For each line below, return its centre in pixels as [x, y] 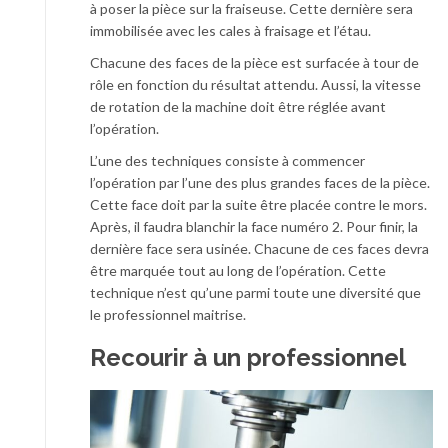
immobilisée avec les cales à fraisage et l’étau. [232, 30]
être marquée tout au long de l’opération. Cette [238, 270]
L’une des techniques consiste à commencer [227, 160]
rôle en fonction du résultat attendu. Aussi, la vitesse [255, 84]
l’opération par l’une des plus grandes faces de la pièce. [260, 182]
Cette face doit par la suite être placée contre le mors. [258, 204]
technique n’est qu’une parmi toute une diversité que [255, 292]
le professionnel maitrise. [169, 314]
